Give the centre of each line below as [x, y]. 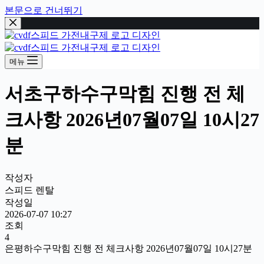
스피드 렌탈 [29, 190]
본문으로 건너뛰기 [44, 10]
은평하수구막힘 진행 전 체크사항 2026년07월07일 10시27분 [128, 248]
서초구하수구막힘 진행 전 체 [125, 94]
